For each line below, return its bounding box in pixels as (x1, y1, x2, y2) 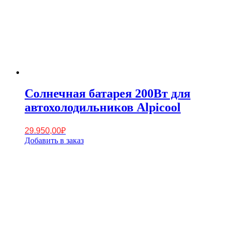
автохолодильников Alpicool (25, 101, 181, 114)
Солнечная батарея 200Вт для (25, 87, 190, 101)
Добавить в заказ (25, 136, 84, 145)
